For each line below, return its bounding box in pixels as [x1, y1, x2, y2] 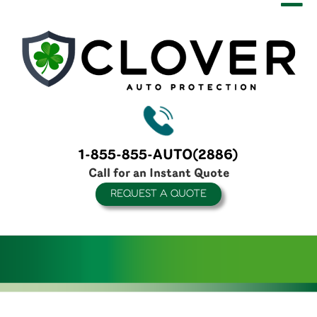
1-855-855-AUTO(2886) [79, 148, 238, 163]
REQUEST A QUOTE [110, 188, 207, 200]
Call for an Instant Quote [88, 167, 229, 180]
